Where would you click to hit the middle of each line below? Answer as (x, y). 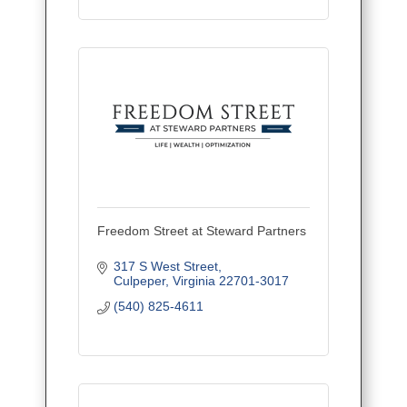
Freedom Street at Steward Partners (202, 230)
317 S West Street (165, 266)
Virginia (194, 280)
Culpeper (139, 280)
